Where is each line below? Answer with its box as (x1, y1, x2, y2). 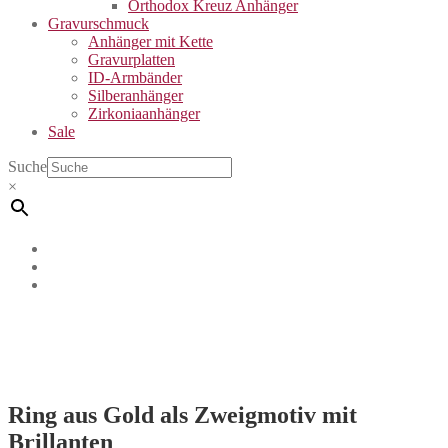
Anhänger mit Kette (88, 33, 213, 50)
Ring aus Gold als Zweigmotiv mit (8, 401, 357, 428)
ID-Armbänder (88, 69, 182, 86)
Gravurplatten (88, 51, 175, 68)
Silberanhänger (88, 87, 183, 104)
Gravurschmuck (48, 15, 149, 32)
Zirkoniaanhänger (88, 105, 200, 122)
